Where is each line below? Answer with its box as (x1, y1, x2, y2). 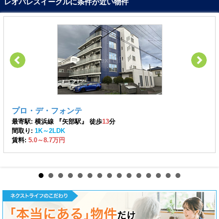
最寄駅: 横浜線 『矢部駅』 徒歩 (11, 117, 102, 125)
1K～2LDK (34, 127, 65, 134)
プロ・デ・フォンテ (11, 106, 82, 115)
